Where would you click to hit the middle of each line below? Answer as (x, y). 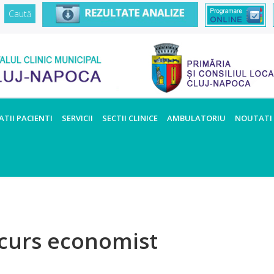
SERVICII (77, 118)
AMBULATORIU (196, 118)
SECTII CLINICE (130, 118)
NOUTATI (254, 118)
